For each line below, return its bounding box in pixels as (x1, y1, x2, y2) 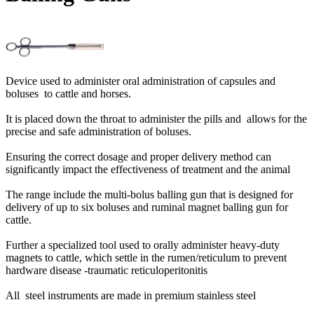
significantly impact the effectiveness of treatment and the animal (6, 163, 293, 175)
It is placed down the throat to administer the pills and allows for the (6, 112, 307, 125)
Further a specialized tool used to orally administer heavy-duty (6, 238, 280, 251)
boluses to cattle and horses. (6, 87, 131, 100)
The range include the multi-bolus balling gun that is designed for (6, 188, 293, 200)
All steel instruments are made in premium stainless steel (6, 289, 259, 301)
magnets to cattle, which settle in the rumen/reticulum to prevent (6, 251, 287, 264)
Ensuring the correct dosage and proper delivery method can (6, 150, 271, 163)
